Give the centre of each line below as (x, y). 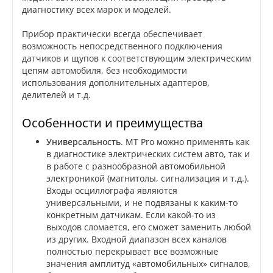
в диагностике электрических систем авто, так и (148, 154)
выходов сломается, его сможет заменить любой (149, 227)
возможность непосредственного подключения (122, 46)
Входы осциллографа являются (112, 191)
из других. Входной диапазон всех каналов (136, 239)
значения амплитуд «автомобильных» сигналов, (148, 264)
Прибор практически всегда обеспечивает (112, 34)
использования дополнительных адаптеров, (116, 83)
